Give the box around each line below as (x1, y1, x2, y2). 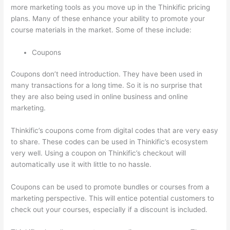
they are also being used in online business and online (11, 92, 188, 101)
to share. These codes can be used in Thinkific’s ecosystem (11, 138, 208, 146)
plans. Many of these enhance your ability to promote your (11, 14, 205, 23)
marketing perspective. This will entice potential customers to (11, 194, 215, 202)
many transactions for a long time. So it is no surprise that (11, 81, 203, 90)
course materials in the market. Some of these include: (11, 25, 192, 34)
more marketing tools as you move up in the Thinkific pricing (11, 3, 210, 11)
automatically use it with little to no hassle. (11, 160, 152, 169)
